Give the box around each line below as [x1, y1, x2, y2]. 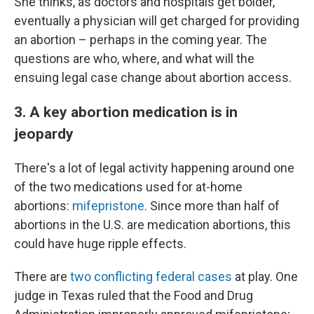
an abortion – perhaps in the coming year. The [14, 32, 267, 47]
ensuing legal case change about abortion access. [14, 70, 292, 85]
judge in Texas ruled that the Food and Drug [14, 288, 253, 303]
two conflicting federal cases [70, 269, 232, 284]
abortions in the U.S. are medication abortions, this [14, 217, 291, 232]
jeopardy [14, 125, 74, 142]
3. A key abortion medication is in [14, 103, 238, 121]
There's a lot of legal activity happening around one [14, 161, 294, 175]
